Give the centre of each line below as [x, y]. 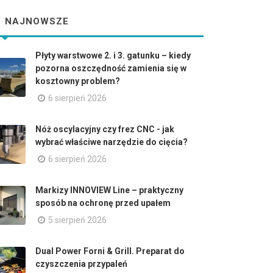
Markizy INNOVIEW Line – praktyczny [109, 190]
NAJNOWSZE [35, 22]
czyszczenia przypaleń [81, 264]
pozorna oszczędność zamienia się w [111, 68]
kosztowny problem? [78, 81]
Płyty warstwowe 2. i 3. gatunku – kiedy [113, 55]
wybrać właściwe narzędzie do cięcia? [112, 142]
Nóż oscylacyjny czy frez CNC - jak [105, 129]
